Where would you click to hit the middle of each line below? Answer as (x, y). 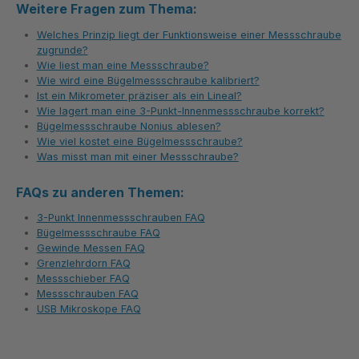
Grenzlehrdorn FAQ (83, 264)
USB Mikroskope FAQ (89, 309)
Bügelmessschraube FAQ (98, 233)
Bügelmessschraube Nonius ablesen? (129, 126)
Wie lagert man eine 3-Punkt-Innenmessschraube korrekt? (180, 111)
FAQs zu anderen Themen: (100, 192)
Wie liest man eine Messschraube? (123, 65)
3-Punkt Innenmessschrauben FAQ (121, 218)
